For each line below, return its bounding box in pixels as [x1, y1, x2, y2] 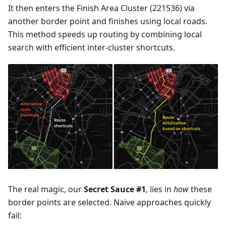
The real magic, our [8, 183, 84, 195]
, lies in [146, 183, 174, 195]
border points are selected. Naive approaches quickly [8, 196, 211, 208]
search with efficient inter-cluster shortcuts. [8, 42, 175, 53]
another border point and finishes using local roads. [8, 16, 207, 27]
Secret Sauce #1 [84, 183, 146, 195]
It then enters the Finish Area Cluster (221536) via [8, 3, 195, 14]
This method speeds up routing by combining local [8, 29, 202, 40]
